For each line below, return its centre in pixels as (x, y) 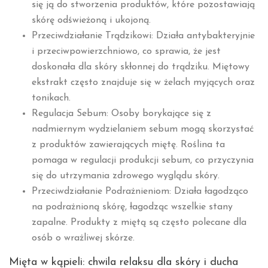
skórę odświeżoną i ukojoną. (91, 20)
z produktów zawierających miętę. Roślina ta (128, 145)
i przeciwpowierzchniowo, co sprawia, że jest (126, 51)
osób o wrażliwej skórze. (83, 238)
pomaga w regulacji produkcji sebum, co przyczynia (142, 160)
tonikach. (51, 98)
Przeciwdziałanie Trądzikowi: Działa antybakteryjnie (143, 36)
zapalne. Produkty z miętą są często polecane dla (139, 223)
